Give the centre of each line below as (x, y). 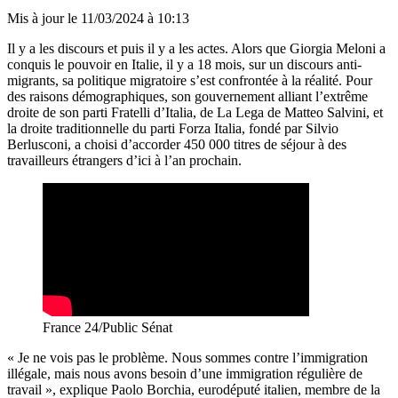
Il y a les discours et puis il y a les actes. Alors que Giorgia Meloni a (196, 48)
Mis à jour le (44, 18)
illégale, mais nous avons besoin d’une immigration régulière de (185, 373)
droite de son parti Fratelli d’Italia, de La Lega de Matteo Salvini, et (195, 112)
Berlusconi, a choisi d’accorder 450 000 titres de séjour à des (177, 144)
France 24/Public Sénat (107, 327)
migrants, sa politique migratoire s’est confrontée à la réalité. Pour (190, 80)
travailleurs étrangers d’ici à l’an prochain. (126, 160)
